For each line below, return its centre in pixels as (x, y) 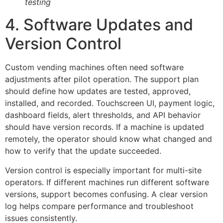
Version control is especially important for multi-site (103, 170)
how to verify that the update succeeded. (83, 151)
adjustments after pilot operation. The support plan (102, 79)
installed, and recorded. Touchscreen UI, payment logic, (110, 103)
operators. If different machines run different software (107, 182)
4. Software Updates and (99, 25)
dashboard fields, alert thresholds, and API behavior (103, 115)
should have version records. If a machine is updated (105, 127)
